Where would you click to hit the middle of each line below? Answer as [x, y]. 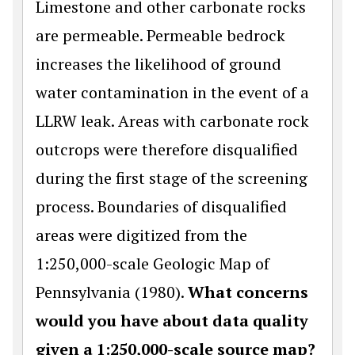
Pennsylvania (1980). [112, 292]
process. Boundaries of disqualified [161, 207]
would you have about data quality [172, 321]
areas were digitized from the [141, 235]
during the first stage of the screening [172, 178]
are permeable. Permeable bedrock [160, 36]
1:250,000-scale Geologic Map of [153, 264]
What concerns [248, 292]
